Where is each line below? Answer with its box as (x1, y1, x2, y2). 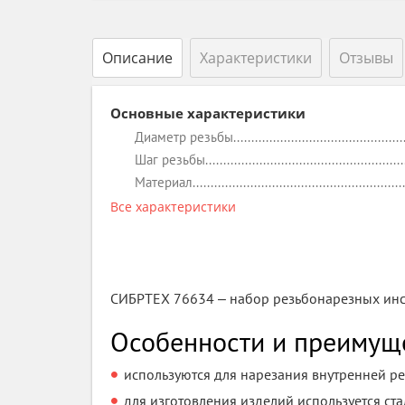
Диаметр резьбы (135, 128, 233, 146)
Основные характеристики (110, 104, 306, 122)
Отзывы (339, 48, 393, 68)
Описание (102, 48, 173, 68)
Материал (135, 174, 193, 191)
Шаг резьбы (135, 151, 205, 168)
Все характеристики (110, 198, 236, 215)
